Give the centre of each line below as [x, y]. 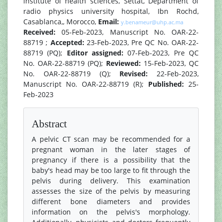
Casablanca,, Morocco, [61, 22]
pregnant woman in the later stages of [111, 149]
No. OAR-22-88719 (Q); [72, 74]
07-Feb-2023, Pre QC [163, 53]
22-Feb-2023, [178, 74]
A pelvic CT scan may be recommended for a [111, 139]
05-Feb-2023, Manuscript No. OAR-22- [130, 32]
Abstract [49, 124]
